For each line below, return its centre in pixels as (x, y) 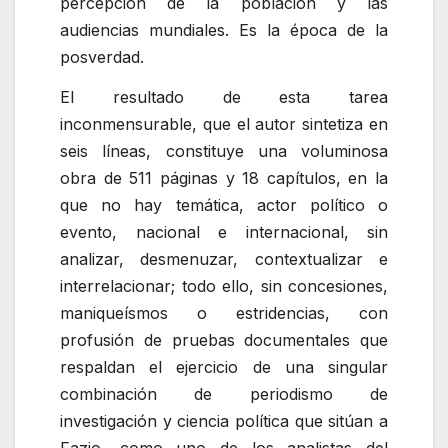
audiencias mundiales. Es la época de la (224, 29)
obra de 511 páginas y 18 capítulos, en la (224, 177)
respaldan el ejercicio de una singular (224, 366)
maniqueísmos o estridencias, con (224, 312)
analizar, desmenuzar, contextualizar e (224, 258)
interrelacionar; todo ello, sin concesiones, (224, 285)
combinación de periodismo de (224, 393)
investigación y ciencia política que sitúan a (224, 420)
